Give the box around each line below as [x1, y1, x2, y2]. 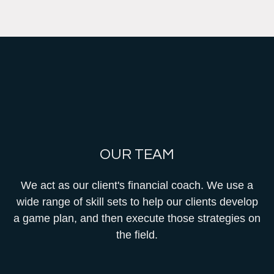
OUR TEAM [100, 147, 174, 163]
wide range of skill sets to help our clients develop [16, 196, 258, 209]
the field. [116, 229, 158, 242]
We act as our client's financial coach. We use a [21, 179, 253, 192]
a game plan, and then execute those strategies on [13, 212, 261, 225]
